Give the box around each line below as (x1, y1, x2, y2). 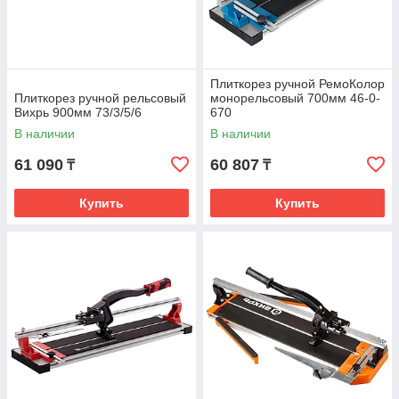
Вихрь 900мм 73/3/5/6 (14, 105, 142, 119)
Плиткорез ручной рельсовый (14, 91, 186, 105)
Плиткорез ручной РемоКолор (210, 77, 385, 91)
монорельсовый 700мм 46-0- (210, 91, 380, 105)
